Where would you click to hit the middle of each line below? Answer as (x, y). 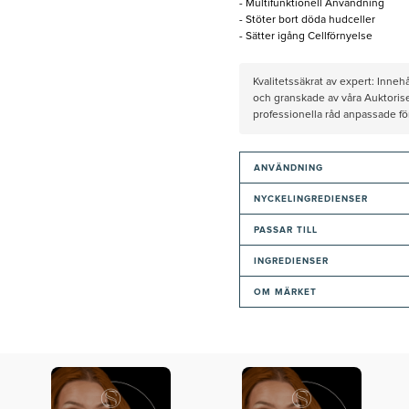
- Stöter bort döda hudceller (307, 21)
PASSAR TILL (285, 231)
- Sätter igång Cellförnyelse (305, 37)
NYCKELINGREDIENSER (310, 199)
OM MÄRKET (285, 293)
